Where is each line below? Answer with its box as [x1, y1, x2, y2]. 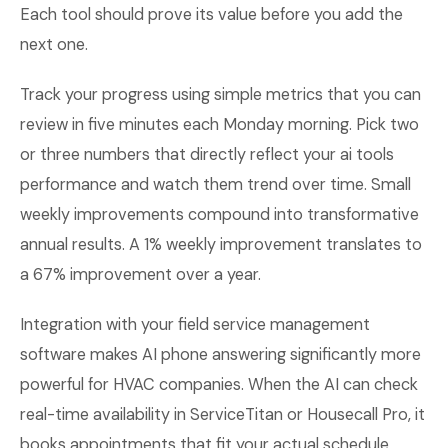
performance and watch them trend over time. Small [20, 174, 411, 195]
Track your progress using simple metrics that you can [20, 84, 421, 105]
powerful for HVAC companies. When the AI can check [20, 374, 418, 395]
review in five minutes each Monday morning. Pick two [20, 114, 419, 135]
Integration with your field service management [20, 314, 370, 335]
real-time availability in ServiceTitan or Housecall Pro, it [20, 404, 425, 425]
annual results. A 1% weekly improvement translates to [20, 234, 422, 255]
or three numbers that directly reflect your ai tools [20, 144, 394, 165]
